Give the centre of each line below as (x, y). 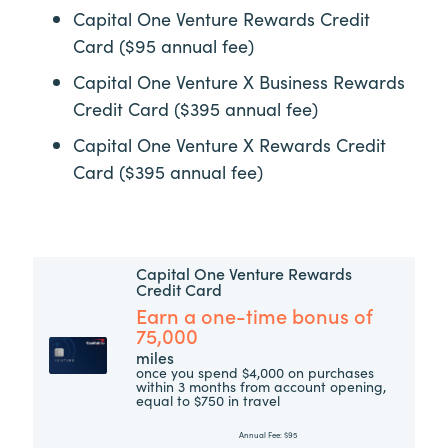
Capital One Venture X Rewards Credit (229, 144)
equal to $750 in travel (208, 399)
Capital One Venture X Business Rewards (239, 81)
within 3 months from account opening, (261, 385)
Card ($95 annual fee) (163, 45)
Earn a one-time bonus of (255, 314)
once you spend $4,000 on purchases (255, 371)
